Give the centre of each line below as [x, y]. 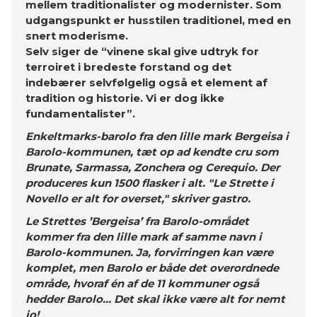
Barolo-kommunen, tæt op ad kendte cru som [152, 152]
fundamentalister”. [80, 114]
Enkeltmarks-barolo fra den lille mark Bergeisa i [157, 136]
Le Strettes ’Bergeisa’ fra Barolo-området [137, 221]
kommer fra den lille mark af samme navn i [144, 237]
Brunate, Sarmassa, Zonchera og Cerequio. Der [152, 167]
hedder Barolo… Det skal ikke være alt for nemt [155, 299]
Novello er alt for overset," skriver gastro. [138, 198]
